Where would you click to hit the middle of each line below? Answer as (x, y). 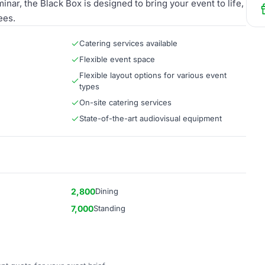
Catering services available (128, 43)
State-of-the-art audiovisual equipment (151, 118)
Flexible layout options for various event (153, 75)
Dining (107, 191)
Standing (109, 208)
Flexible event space (117, 59)
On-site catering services (125, 102)
